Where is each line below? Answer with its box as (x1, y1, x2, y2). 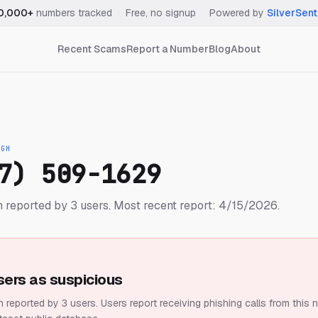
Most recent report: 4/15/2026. (111, 198, 280, 213)
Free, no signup (126, 6, 196, 19)
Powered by (209, 6, 264, 19)
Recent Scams (57, 43, 126, 55)
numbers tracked (33, 6, 112, 19)
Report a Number (126, 43, 209, 55)
